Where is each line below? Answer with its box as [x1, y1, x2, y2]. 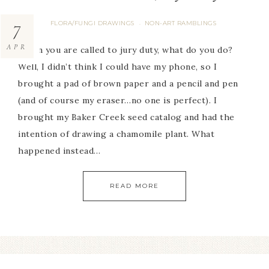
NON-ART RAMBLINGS [144, 19, 217, 27]
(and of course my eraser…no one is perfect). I [18, 94, 217, 106]
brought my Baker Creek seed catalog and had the [18, 111, 235, 122]
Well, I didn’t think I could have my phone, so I [18, 61, 217, 72]
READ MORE [110, 181, 159, 190]
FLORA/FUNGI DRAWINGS [50, 19, 134, 27]
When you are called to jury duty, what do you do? [18, 44, 233, 55]
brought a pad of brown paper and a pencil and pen [18, 77, 238, 89]
